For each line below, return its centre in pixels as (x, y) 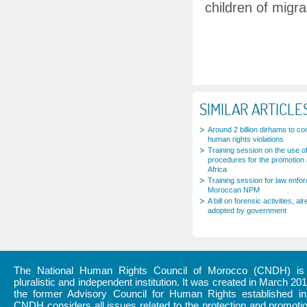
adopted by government (247, 210)
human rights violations (246, 139)
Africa (217, 169)
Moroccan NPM (234, 190)
